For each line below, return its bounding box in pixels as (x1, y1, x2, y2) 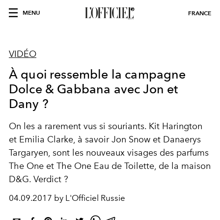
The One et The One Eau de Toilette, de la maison (9, 161, 211, 171)
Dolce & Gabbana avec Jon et (9, 82, 178, 96)
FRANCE (188, 9, 211, 17)
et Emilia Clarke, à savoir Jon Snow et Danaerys (9, 134, 201, 145)
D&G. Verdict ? (9, 174, 68, 185)
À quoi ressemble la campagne (9, 67, 186, 82)
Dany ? (9, 96, 49, 111)
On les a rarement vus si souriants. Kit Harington (9, 121, 202, 132)
